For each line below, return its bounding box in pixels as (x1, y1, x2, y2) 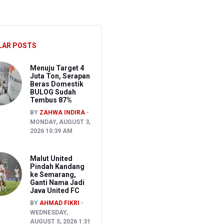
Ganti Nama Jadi (29, 178, 84, 186)
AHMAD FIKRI (39, 199, 79, 206)
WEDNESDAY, (29, 208, 68, 216)
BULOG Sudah (29, 87, 76, 96)
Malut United (29, 154, 72, 162)
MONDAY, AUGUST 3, (29, 118, 90, 125)
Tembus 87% (29, 95, 72, 104)
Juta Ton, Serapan (29, 71, 90, 80)
